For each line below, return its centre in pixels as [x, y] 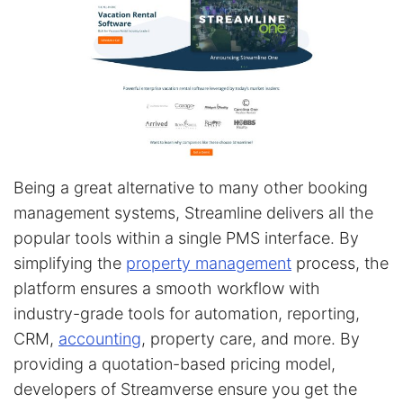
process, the [340, 264]
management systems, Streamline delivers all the [193, 213]
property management [209, 264]
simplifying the [70, 264]
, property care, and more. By [251, 339]
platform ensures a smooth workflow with [167, 289]
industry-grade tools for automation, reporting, [187, 314]
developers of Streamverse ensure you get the [185, 390]
